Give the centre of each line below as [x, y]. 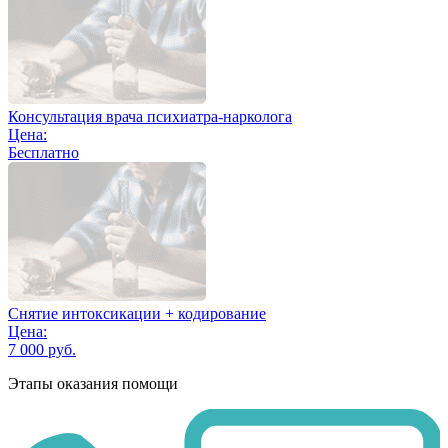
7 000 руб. [42, 349]
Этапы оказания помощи [93, 383]
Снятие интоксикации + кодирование [137, 313]
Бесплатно [43, 152]
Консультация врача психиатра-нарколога [150, 116]
